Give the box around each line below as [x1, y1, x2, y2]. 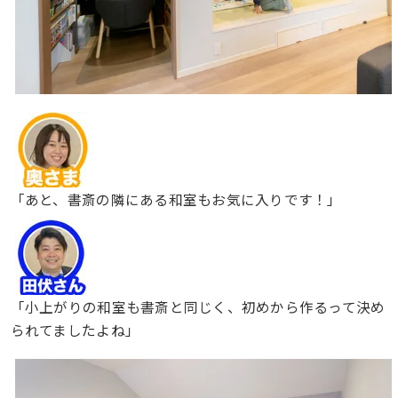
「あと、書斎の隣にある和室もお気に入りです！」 [10, 188, 342, 209]
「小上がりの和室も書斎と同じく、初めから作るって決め [10, 296, 386, 316]
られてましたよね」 [10, 319, 140, 339]
